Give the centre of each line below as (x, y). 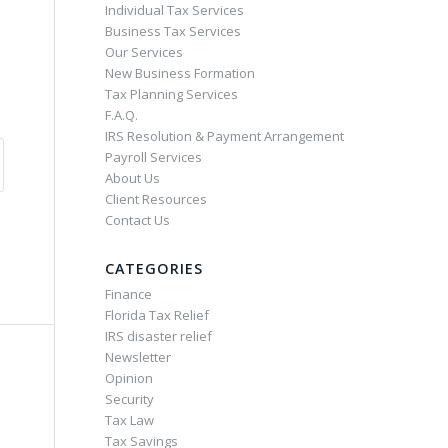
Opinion (129, 378)
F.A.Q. (122, 115)
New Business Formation (180, 73)
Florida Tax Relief (157, 315)
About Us (133, 178)
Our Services (144, 52)
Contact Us (138, 220)
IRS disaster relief (159, 336)
